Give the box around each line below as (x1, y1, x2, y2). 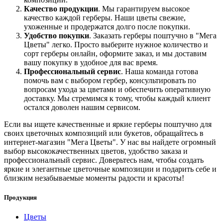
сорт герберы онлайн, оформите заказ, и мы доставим (24, 49, 207, 58)
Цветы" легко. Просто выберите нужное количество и (24, 40, 208, 49)
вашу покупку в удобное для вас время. (24, 58, 158, 67)
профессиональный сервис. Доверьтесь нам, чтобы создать (4, 156, 204, 165)
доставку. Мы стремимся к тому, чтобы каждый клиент (24, 94, 211, 103)
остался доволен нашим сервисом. (24, 103, 140, 112)
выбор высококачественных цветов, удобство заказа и (4, 147, 188, 156)
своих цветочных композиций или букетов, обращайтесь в (4, 129, 204, 138)
